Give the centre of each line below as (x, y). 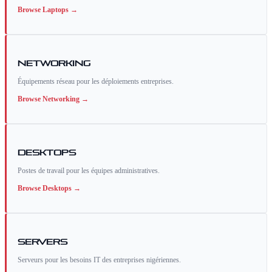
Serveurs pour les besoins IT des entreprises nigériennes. (99, 260)
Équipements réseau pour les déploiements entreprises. (96, 82)
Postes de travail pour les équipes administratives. (89, 171)
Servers (42, 241)
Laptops (56, 10)
